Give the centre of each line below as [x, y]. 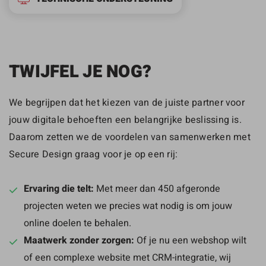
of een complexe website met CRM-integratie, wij [127, 257]
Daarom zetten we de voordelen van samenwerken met [130, 136]
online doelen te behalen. [77, 222]
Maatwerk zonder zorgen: [79, 240]
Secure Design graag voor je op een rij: [94, 153]
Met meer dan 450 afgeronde [157, 188]
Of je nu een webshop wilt [190, 240]
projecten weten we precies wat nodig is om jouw [128, 205]
